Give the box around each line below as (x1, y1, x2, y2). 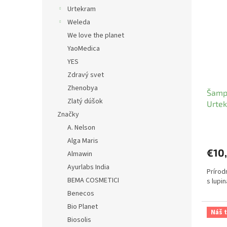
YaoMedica (67, 44, 100, 54)
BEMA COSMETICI (67, 175, 119, 185)
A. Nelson (67, 123, 95, 133)
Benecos (67, 188, 94, 199)
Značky (57, 109, 79, 120)
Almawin (67, 149, 92, 159)
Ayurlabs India (67, 162, 109, 172)
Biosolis (67, 215, 91, 225)
